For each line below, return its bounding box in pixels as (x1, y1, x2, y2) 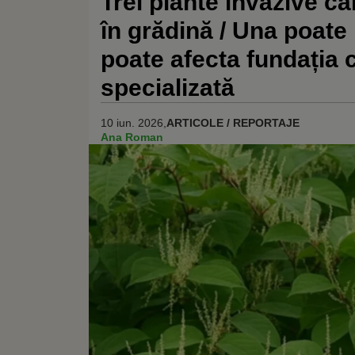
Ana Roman (101, 130, 163, 143)
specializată (101, 74, 235, 101)
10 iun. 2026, (101, 116, 166, 129)
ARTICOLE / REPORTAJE (166, 116, 300, 129)
